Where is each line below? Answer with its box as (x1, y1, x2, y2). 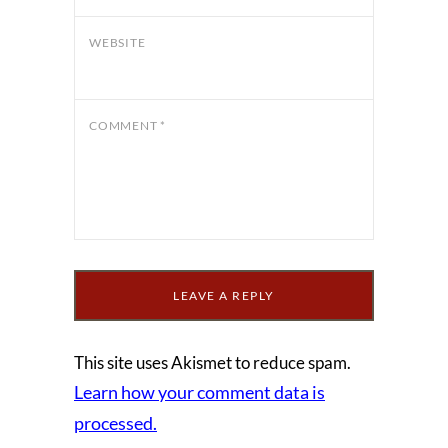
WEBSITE (89, 34, 146, 50)
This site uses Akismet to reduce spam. (74, 351, 351, 373)
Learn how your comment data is (74, 380, 325, 403)
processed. (74, 411, 157, 434)
